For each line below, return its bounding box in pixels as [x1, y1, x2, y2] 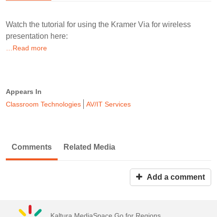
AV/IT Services [86, 100, 131, 108]
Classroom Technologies [6, 100, 81, 108]
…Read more [6, 44, 47, 52]
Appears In [6, 87, 42, 95]
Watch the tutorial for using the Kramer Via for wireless [6, 20, 191, 29]
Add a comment [145, 172, 205, 181]
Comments [12, 142, 52, 151]
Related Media [63, 142, 115, 151]
